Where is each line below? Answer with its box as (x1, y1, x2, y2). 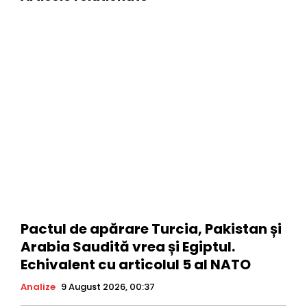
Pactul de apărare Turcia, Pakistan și (21, 219, 282, 238)
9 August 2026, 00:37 (61, 280, 155, 293)
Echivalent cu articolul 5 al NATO (21, 254, 251, 274)
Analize (21, 280, 56, 293)
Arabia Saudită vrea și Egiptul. (21, 236, 235, 256)
